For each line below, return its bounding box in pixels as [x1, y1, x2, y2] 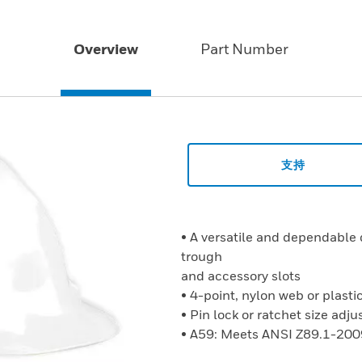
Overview [74, 40, 139, 57]
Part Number [200, 40, 288, 57]
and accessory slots [181, 267, 301, 284]
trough [181, 248, 222, 264]
